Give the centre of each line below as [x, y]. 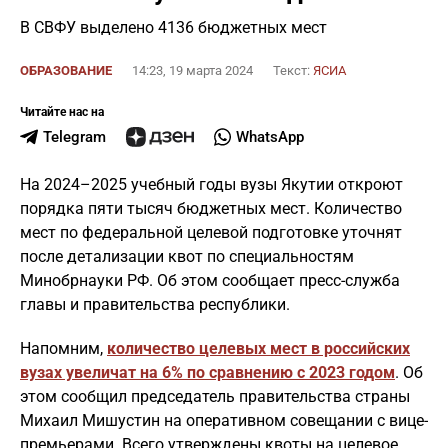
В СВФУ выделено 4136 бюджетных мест [173, 27]
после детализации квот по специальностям [187, 256]
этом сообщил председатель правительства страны [215, 396]
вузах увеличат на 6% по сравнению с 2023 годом [207, 372]
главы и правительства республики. [155, 304]
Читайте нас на [62, 112]
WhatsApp [270, 137]
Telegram [74, 137]
